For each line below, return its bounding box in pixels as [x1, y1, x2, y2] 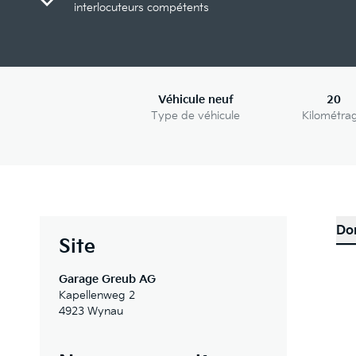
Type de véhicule [151, 109, 240, 122]
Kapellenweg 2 [59, 288, 135, 302]
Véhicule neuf [157, 93, 234, 106]
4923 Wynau [59, 304, 123, 318]
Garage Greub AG [59, 273, 156, 286]
